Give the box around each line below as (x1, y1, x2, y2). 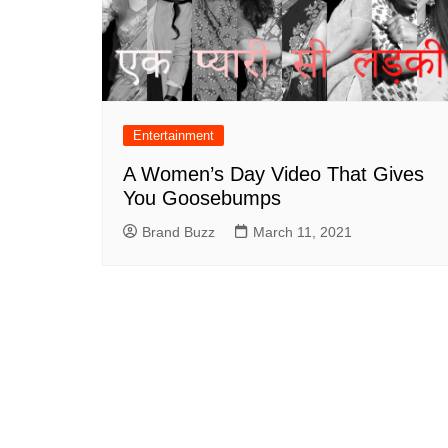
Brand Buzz (142, 223, 215, 240)
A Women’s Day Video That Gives (123, 162, 424, 185)
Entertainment (133, 127, 214, 143)
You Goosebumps (123, 186, 281, 209)
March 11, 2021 (253, 223, 352, 240)
